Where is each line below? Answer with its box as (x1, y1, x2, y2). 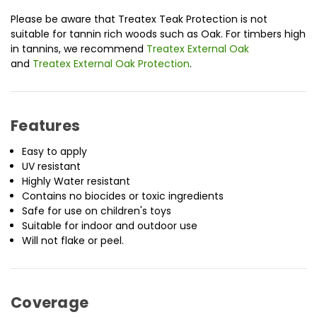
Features (11, 115, 80, 137)
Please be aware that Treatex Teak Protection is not (11, 12, 267, 27)
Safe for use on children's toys (22, 204, 172, 219)
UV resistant (22, 159, 81, 174)
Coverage (11, 292, 88, 313)
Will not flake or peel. (22, 234, 125, 248)
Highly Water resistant (22, 174, 131, 189)
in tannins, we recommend (11, 42, 146, 57)
